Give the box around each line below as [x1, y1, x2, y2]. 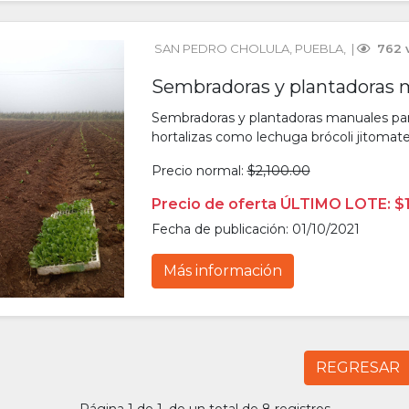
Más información [163, 262, 282, 280]
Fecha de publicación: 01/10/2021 [151, 221, 360, 238]
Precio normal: [151, 163, 247, 180]
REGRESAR [316, 359, 400, 377]
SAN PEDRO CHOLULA [153, 41, 289, 57]
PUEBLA [294, 41, 343, 57]
